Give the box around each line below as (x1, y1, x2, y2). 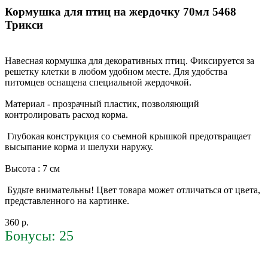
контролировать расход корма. (5, 109, 128, 120)
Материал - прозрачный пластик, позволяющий (5, 99, 199, 109)
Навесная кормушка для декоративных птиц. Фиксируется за (5, 56, 254, 66)
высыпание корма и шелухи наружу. (5, 142, 153, 153)
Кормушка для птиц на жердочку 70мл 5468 (5, 5, 236, 18)
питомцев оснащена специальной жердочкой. (5, 77, 194, 88)
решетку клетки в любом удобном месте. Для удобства (5, 66, 227, 77)
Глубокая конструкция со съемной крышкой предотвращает (5, 131, 251, 142)
